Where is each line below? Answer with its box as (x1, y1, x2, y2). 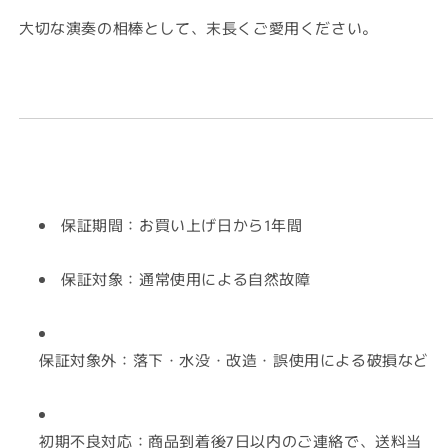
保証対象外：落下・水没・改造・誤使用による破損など (39, 348, 429, 370)
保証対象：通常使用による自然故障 (61, 267, 311, 289)
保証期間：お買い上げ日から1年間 (61, 213, 303, 235)
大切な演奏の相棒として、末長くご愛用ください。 (19, 16, 378, 38)
